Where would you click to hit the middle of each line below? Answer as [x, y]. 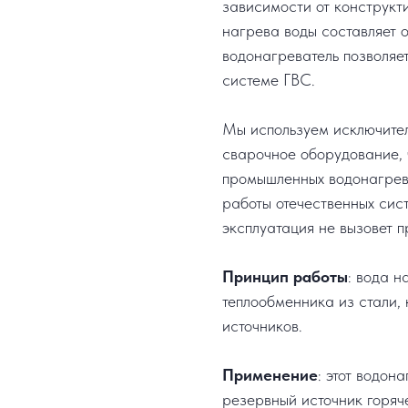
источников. [262, 326]
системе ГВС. [269, 80]
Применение [270, 375]
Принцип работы [285, 277]
